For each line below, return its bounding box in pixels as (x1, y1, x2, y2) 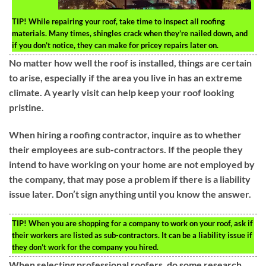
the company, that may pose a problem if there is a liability (9, 173, 251, 185)
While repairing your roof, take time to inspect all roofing (27, 17, 225, 27)
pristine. (9, 102, 44, 113)
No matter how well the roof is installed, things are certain (9, 57, 252, 69)
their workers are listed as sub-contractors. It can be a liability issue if (12, 230, 252, 240)
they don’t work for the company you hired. (12, 242, 159, 252)
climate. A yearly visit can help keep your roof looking (9, 87, 234, 99)
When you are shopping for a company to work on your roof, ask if (27, 218, 253, 228)
